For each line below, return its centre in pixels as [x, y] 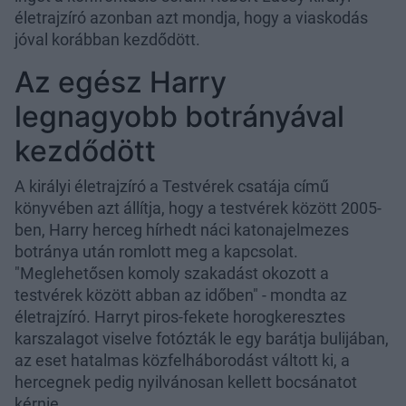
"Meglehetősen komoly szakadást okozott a [172, 273]
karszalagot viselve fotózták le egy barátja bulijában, [202, 338]
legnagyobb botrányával [179, 116]
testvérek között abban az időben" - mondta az [181, 295]
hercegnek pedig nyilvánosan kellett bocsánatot [186, 382]
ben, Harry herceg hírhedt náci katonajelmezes [182, 229]
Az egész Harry [121, 82]
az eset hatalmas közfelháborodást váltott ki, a [182, 360]
